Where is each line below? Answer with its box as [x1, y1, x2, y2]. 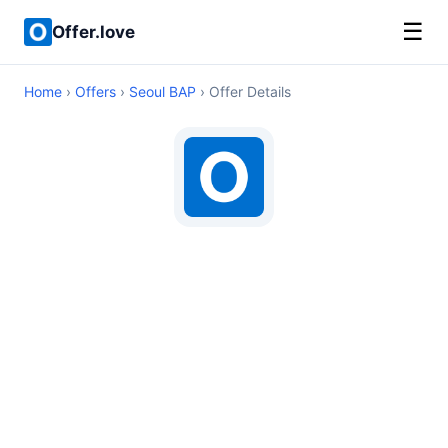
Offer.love [52, 21, 135, 42]
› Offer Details [196, 83, 291, 100]
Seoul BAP [129, 83, 196, 100]
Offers [75, 83, 116, 100]
